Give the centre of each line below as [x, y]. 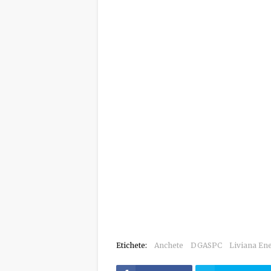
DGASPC [206, 245]
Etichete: [132, 245]
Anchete [169, 245]
